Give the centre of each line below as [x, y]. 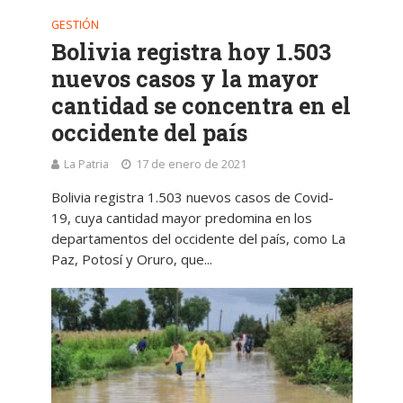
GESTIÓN [75, 25]
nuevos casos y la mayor [184, 79]
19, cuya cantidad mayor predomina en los [181, 218]
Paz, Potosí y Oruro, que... [131, 260]
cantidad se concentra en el [201, 106]
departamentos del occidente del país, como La [198, 239]
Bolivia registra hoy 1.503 [191, 52]
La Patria [86, 165]
